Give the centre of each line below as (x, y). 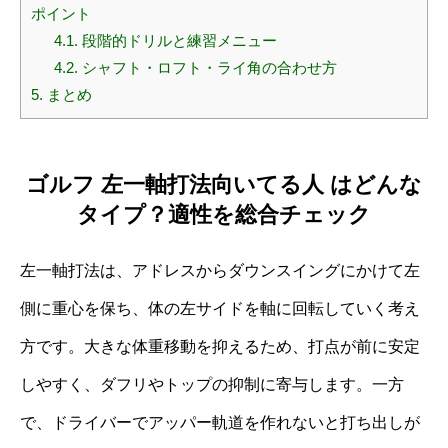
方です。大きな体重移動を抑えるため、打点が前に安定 (220, 346)
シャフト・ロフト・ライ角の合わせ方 (207, 68)
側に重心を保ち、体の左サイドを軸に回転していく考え (220, 308)
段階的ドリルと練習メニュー (177, 41)
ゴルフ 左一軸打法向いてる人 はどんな (224, 184)
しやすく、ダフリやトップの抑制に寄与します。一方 (212, 384)
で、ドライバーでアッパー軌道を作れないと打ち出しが (220, 422)
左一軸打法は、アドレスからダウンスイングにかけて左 (220, 270)
